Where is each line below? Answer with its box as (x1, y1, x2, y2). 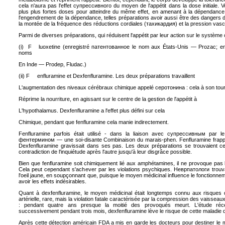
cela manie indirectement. (105, 119, 169, 125)
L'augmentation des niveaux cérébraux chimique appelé (19, 84, 155, 90)
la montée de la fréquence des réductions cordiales (19, 21, 144, 27)
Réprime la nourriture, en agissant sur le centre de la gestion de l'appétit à (19, 96, 197, 102)
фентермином (19, 137, 55, 143)
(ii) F (19, 73, 37, 79)
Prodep (46, 61, 63, 67)
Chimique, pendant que (19, 119, 76, 125)
